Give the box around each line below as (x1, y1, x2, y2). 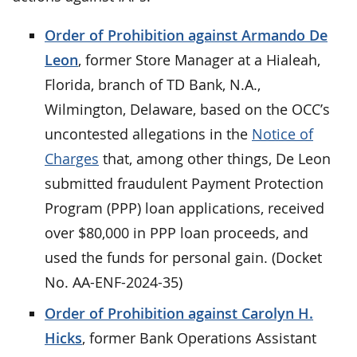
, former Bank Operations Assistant (82, 328, 316, 347)
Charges (45, 148, 99, 168)
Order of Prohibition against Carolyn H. (45, 303, 313, 323)
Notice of (252, 124, 313, 143)
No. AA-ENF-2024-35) (45, 272, 182, 292)
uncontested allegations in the (45, 124, 252, 143)
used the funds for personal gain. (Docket (45, 247, 322, 267)
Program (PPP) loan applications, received (45, 198, 324, 218)
